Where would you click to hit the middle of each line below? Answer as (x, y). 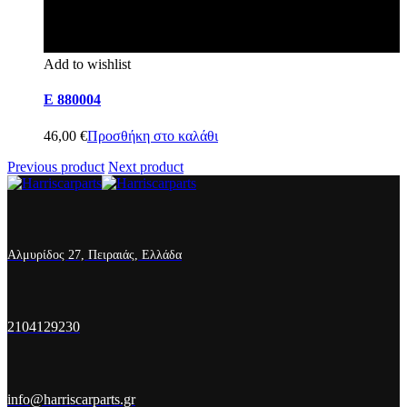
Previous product (56, 166)
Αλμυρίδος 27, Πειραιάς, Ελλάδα (94, 254)
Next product (146, 166)
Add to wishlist (87, 65)
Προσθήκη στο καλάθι (153, 135)
